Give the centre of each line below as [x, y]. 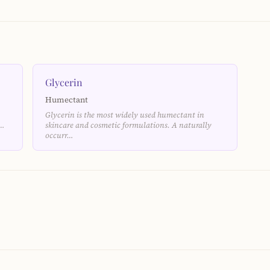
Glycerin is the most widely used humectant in [125, 115]
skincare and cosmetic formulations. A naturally [128, 125]
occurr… [59, 135]
